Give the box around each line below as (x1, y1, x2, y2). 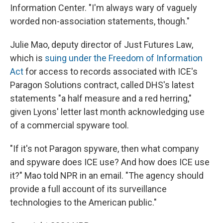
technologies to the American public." (10, 197, 157, 208)
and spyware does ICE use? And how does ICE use (10, 157, 210, 168)
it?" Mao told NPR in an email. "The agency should (10, 170, 204, 181)
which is (10, 53, 45, 64)
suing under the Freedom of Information (45, 53, 203, 64)
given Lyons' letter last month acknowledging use (10, 107, 205, 117)
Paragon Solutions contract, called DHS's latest (10, 80, 194, 91)
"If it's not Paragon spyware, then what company (10, 143, 199, 154)
